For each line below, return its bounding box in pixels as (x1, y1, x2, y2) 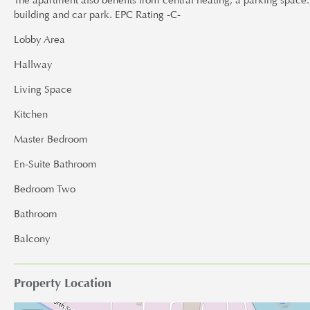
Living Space (14, 83, 72, 96)
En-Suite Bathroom (14, 158, 97, 171)
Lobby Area (14, 33, 65, 46)
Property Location (14, 275, 111, 291)
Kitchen (14, 108, 48, 121)
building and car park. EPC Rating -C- (14, 8, 181, 21)
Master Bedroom (14, 133, 88, 146)
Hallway (14, 58, 53, 71)
